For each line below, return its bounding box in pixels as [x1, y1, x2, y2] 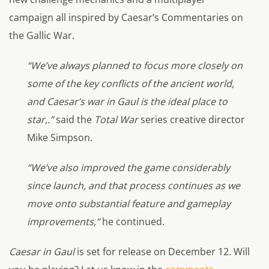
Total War [94, 113, 138, 127]
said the [53, 113, 94, 127]
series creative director [138, 113, 245, 127]
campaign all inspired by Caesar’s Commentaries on [9, 11, 243, 25]
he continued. [100, 215, 165, 229]
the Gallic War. [9, 29, 74, 43]
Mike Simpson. [27, 131, 92, 145]
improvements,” [27, 215, 100, 229]
